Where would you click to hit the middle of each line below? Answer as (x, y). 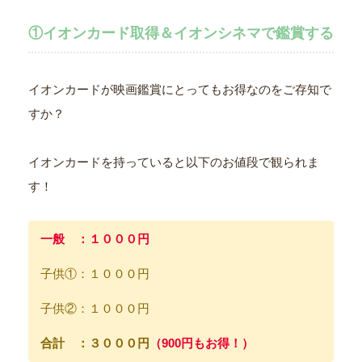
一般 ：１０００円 (95, 238)
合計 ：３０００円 (95, 343)
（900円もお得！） (202, 343)
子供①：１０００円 (95, 273)
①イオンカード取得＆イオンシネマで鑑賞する (181, 33)
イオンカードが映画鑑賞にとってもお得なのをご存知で (180, 89)
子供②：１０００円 (95, 308)
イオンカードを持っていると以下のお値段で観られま (174, 162)
